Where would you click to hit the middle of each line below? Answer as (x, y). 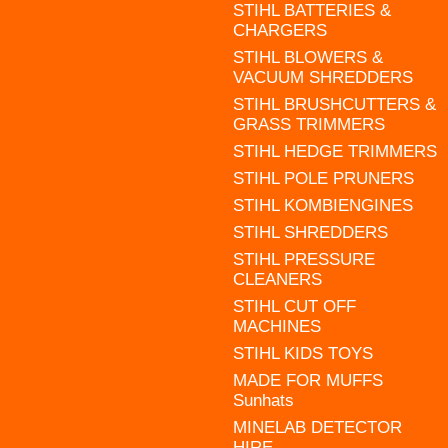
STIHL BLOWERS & (307, 57)
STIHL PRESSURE (303, 259)
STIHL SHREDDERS (310, 232)
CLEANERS (277, 279)
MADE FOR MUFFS (307, 380)
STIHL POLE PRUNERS (323, 178)
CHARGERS (279, 30)
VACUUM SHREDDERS (322, 77)
